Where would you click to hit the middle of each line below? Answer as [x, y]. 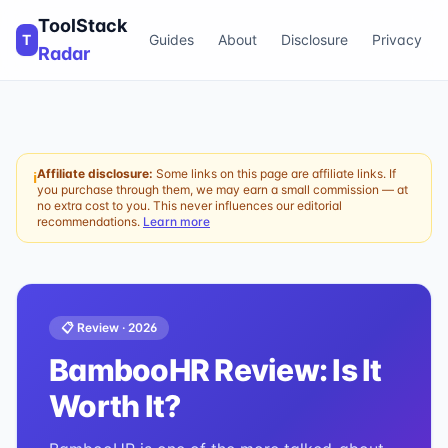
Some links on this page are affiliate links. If [274, 173]
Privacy [397, 39]
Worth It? [115, 406]
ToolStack [82, 25]
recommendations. [88, 221]
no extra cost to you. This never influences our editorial [189, 205]
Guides [171, 39]
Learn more [176, 221]
